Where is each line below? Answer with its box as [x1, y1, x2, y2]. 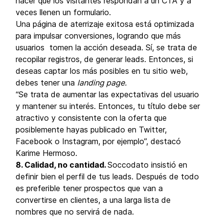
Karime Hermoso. [16, 148, 77, 158]
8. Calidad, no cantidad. [16, 160, 108, 170]
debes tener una [16, 78, 77, 88]
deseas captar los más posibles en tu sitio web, [16, 66, 188, 76]
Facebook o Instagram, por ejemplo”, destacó [16, 136, 181, 146]
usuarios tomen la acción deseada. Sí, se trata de [16, 43, 197, 52]
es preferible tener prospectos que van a [16, 183, 163, 193]
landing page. [77, 78, 127, 88]
